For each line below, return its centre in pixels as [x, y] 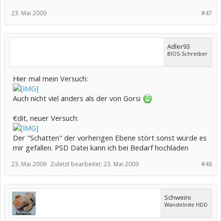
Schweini [178, 198]
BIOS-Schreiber [187, 54]
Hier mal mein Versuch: [50, 79]
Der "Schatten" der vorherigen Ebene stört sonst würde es [110, 138]
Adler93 [179, 47]
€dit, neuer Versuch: [46, 118]
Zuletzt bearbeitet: [77, 164]
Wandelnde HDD [186, 205]
